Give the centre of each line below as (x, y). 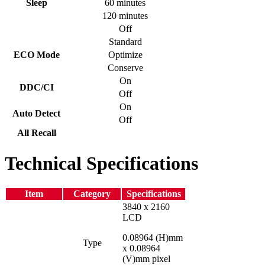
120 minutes (125, 15)
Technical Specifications (101, 163)
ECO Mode (36, 54)
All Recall (36, 132)
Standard (125, 41)
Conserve (125, 67)
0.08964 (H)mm (153, 238)
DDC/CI (36, 87)
